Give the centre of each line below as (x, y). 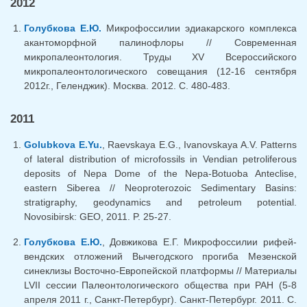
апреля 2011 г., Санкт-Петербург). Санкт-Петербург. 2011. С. (160, 300)
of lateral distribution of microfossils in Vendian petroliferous (160, 159)
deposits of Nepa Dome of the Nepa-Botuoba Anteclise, (160, 174)
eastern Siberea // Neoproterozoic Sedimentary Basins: (160, 188)
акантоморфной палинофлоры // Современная (160, 43)
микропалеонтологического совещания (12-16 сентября (160, 72)
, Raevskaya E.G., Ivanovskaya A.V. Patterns (199, 145)
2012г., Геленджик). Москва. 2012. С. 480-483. (127, 86)
